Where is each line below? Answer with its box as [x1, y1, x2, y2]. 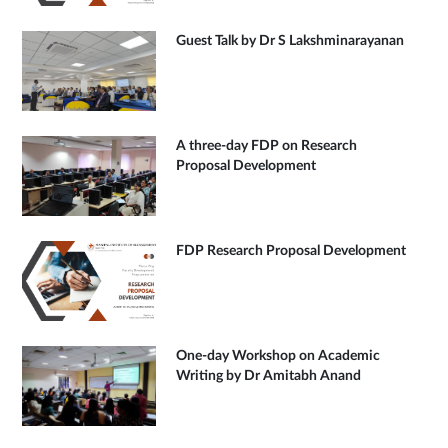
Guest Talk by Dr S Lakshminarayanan [175, 34, 404, 48]
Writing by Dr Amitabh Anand [175, 369, 361, 383]
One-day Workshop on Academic [175, 349, 380, 363]
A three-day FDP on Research [175, 139, 357, 153]
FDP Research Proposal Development [175, 244, 406, 258]
